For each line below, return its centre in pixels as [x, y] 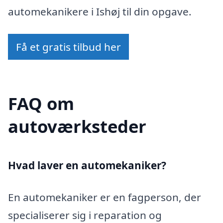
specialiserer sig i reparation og [85, 215]
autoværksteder [77, 126]
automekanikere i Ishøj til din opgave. [100, 11]
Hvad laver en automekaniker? [87, 166]
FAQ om [41, 104]
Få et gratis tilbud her [68, 47]
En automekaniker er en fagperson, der [105, 197]
